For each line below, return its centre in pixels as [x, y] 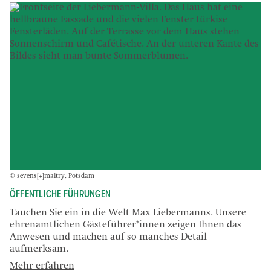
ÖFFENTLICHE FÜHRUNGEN [60, 194]
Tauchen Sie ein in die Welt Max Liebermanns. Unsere [128, 213]
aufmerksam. [39, 250]
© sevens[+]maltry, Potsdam [52, 177]
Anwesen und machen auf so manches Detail [108, 237]
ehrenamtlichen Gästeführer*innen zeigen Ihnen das [126, 225]
